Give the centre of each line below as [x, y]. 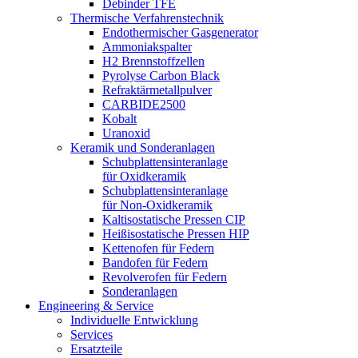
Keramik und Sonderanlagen [143, 148]
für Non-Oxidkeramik [157, 205]
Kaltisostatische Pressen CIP [174, 220]
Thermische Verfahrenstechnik [147, 18]
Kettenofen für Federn [158, 249]
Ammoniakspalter [147, 47]
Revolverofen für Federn [165, 277]
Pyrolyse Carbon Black [161, 76]
